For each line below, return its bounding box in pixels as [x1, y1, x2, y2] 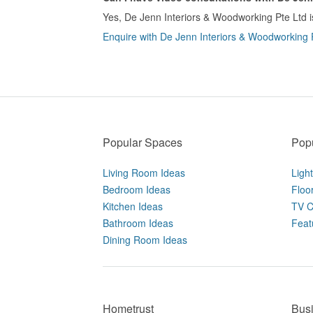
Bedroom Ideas [103, 182, 170, 196]
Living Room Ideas [103, 166, 185, 180]
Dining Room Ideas [103, 233, 187, 247]
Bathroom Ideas [103, 216, 173, 230]
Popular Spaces [103, 134, 182, 150]
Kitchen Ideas [103, 199, 163, 213]
